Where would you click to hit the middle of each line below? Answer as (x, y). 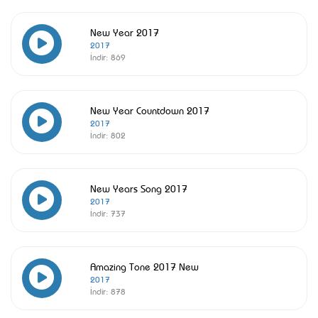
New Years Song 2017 (139, 188)
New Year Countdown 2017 (150, 110)
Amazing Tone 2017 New (144, 266)
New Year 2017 (125, 32)
